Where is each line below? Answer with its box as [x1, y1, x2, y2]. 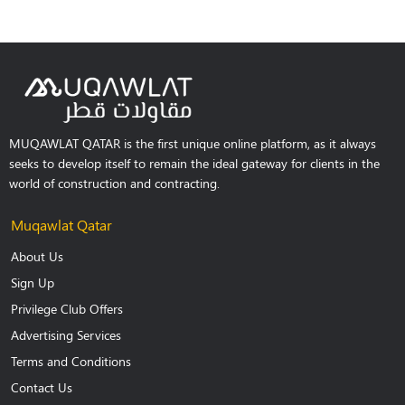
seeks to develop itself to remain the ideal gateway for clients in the [9, 155, 380, 173]
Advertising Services [11, 326, 121, 344]
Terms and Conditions [11, 353, 131, 371]
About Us [11, 248, 63, 266]
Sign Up [11, 274, 54, 292]
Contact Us [11, 379, 72, 397]
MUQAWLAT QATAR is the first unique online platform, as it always [9, 135, 376, 153]
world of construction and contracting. [9, 174, 220, 193]
